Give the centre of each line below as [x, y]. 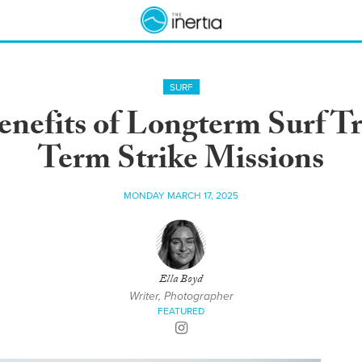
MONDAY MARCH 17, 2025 [181, 196]
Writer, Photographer [181, 296]
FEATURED [181, 311]
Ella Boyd [181, 280]
